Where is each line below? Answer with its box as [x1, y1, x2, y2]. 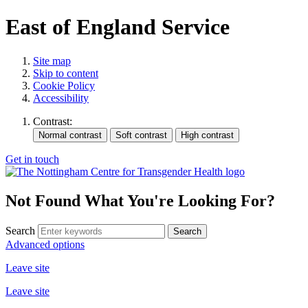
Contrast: [33, 115, 72, 127]
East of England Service [5, 14, 230, 40]
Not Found [5, 191, 85, 210]
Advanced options [5, 238, 85, 250]
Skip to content [33, 67, 98, 79]
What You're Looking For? [85, 191, 275, 210]
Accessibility [33, 91, 89, 104]
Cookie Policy [33, 79, 95, 91]
